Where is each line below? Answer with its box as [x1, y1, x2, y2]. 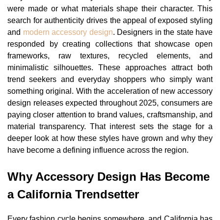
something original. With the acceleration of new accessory [7, 86, 213, 95]
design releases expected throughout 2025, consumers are [7, 98, 213, 107]
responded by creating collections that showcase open [7, 39, 213, 48]
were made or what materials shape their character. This [7, 4, 213, 13]
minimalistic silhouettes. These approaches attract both [7, 63, 213, 72]
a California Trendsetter [7, 187, 139, 201]
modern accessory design [23, 27, 113, 36]
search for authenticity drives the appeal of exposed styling [7, 16, 213, 25]
